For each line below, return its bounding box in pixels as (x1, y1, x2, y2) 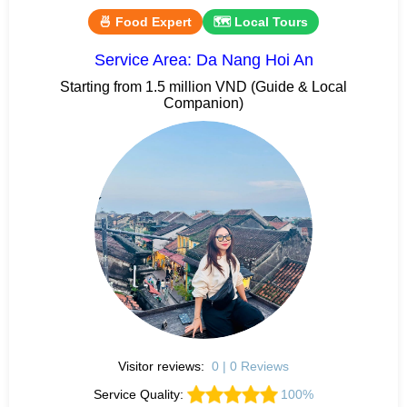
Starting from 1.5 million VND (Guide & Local (60, 78, 347, 94)
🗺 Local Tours (213, 14, 308, 29)
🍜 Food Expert (99, 14, 192, 29)
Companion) (164, 94, 243, 111)
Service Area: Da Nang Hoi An (94, 50, 313, 69)
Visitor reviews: (118, 358, 209, 373)
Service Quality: (93, 386, 187, 402)
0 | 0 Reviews (211, 358, 289, 373)
